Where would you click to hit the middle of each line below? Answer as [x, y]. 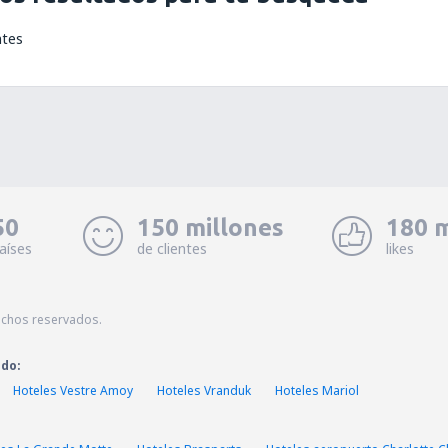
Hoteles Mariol [317, 390]
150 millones [210, 227]
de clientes [171, 248]
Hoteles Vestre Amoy [73, 390]
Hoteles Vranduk [204, 390]
